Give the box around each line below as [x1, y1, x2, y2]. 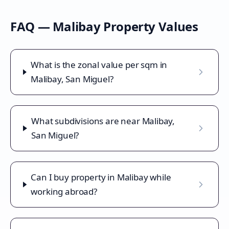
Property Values [100, 18, 198, 35]
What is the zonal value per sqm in [30, 59, 168, 71]
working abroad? [31, 186, 97, 197]
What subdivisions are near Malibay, [31, 115, 175, 127]
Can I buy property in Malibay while [31, 171, 171, 183]
